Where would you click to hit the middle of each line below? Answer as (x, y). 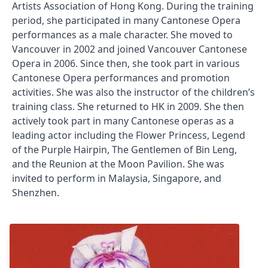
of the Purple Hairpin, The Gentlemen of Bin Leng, (124, 149)
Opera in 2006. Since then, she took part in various (126, 63)
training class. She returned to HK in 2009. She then (128, 106)
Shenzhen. (36, 192)
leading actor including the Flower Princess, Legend (129, 135)
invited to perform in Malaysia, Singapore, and (117, 178)
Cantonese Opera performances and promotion (121, 77)
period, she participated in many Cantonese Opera (126, 20)
